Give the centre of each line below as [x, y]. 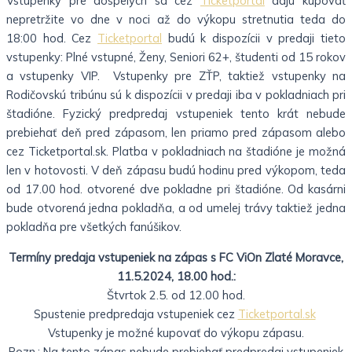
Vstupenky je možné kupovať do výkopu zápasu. [176, 332]
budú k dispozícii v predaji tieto [254, 38]
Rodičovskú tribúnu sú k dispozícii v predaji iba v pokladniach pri [176, 95]
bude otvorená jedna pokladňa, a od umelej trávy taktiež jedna [176, 208]
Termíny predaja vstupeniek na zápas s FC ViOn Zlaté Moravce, [176, 257]
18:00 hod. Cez [52, 38]
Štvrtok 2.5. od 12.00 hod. [176, 295]
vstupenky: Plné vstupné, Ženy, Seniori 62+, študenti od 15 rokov [176, 57]
